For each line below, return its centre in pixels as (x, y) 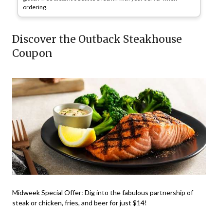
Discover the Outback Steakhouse (97, 39)
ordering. (35, 7)
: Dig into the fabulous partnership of (137, 193)
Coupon (32, 54)
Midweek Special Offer (47, 193)
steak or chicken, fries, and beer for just (73, 203)
